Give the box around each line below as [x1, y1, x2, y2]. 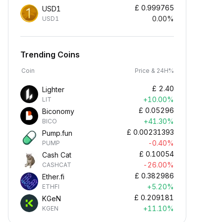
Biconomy [42, 107, 74, 115]
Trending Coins [20, 50, 80, 59]
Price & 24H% [135, 67, 174, 74]
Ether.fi [42, 172, 64, 181]
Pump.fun [42, 129, 72, 137]
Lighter [42, 85, 64, 94]
